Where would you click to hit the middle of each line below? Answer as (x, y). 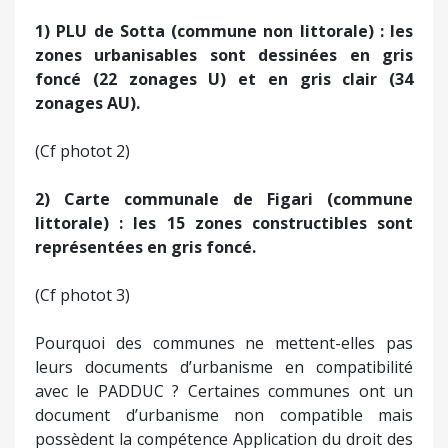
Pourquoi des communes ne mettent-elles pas (224, 342)
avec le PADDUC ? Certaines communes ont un (224, 390)
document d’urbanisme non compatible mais (224, 414)
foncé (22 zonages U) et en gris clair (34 (224, 78)
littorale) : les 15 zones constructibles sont (224, 222)
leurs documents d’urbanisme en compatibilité (224, 366)
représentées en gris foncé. (145, 246)
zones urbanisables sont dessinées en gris (224, 54)
